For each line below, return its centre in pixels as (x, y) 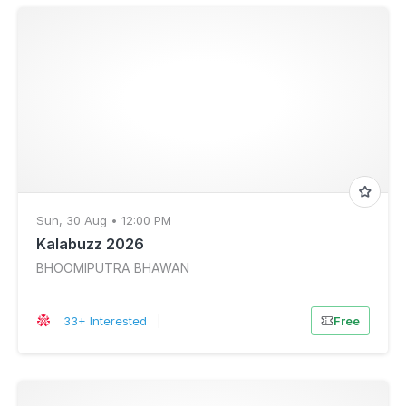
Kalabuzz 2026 (90, 244)
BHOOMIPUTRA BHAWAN (113, 268)
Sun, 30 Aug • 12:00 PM (104, 220)
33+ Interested (105, 321)
